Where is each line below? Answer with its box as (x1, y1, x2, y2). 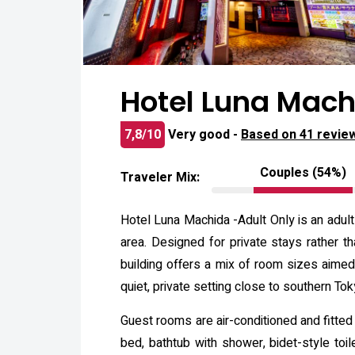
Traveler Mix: (120, 168, 200, 187)
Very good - (168, 125, 241, 144)
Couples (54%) (260, 163, 347, 182)
